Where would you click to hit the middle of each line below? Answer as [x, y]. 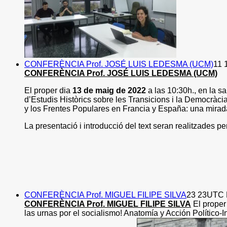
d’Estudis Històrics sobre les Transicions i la [104, 100]
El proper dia [48, 90]
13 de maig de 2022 [109, 90]
